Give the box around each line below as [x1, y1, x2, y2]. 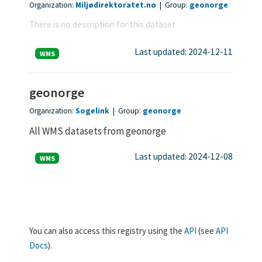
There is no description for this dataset [29, 18, 175, 30]
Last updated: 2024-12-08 [135, 151, 233, 163]
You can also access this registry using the [29, 225, 184, 236]
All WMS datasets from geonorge [29, 124, 166, 137]
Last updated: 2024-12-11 [135, 46, 233, 58]
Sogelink [75, 105, 109, 116]
